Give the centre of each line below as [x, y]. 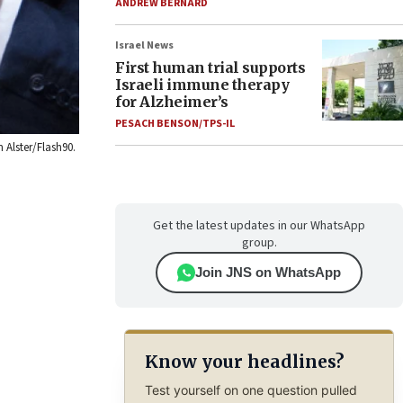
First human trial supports [210, 67]
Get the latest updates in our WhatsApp [259, 226]
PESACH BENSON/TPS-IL [175, 124]
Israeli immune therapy [202, 85]
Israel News [144, 45]
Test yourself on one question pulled [251, 390]
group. [259, 243]
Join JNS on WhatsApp [268, 272]
